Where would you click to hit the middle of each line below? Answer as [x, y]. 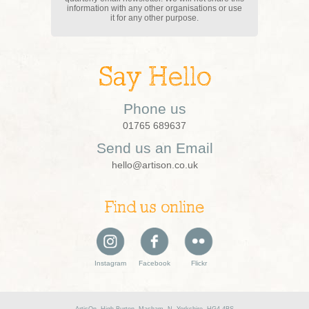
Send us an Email [154, 148]
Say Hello [154, 79]
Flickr [199, 263]
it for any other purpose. [154, 18]
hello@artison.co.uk [154, 165]
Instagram [110, 263]
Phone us [154, 109]
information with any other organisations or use [154, 8]
